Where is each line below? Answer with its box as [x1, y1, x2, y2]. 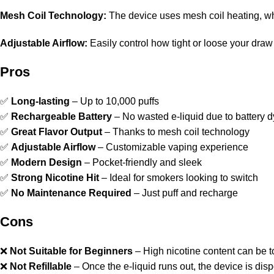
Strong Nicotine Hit [11, 172, 99, 183]
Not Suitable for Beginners [10, 246, 133, 256]
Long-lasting [11, 96, 70, 106]
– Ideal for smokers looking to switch [99, 172, 258, 183]
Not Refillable [10, 261, 72, 272]
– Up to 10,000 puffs [70, 96, 159, 106]
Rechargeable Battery [11, 111, 112, 122]
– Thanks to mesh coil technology [102, 127, 250, 137]
